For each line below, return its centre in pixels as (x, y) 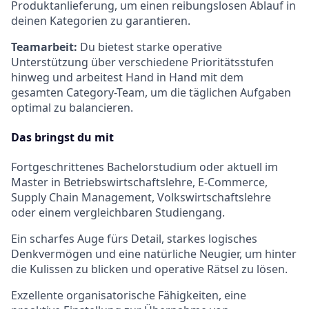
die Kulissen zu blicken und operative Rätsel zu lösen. (149, 269)
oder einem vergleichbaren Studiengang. (118, 213)
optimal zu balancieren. (72, 107)
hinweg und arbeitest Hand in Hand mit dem (127, 77)
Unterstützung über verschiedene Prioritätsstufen (142, 62)
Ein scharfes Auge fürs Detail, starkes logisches (134, 239)
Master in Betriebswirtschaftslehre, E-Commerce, (139, 182)
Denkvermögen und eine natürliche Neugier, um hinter (154, 254)
